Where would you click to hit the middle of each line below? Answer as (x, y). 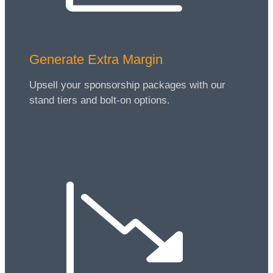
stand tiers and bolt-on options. (100, 100)
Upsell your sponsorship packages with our (127, 85)
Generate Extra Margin (96, 59)
